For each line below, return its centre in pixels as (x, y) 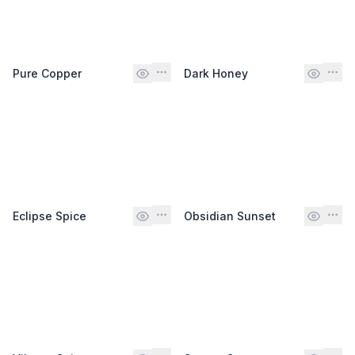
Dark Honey (216, 73)
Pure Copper (47, 73)
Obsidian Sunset (230, 216)
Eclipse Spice (50, 216)
